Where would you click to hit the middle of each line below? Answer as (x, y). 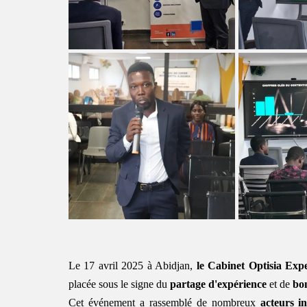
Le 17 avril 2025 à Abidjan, (133, 265)
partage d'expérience (218, 284)
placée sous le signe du (119, 284)
